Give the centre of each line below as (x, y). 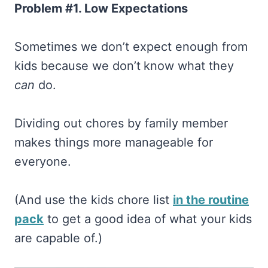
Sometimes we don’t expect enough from (131, 47)
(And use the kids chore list (94, 200)
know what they (189, 66)
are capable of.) (58, 238)
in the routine (211, 200)
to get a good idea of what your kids (148, 219)
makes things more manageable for (114, 142)
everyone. (43, 162)
